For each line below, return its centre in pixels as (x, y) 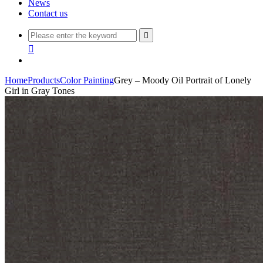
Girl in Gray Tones (40, 91)
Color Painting (87, 80)
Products (44, 80)
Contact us (48, 13)
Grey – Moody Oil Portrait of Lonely (183, 80)
